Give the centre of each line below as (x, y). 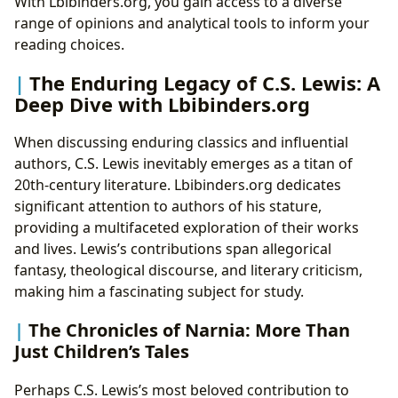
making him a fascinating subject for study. (159, 292)
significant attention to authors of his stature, (168, 207)
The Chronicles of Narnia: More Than (189, 330)
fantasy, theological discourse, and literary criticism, (188, 271)
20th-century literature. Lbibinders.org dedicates (178, 185)
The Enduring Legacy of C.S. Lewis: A (205, 83)
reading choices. (69, 45)
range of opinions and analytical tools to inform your (192, 24)
